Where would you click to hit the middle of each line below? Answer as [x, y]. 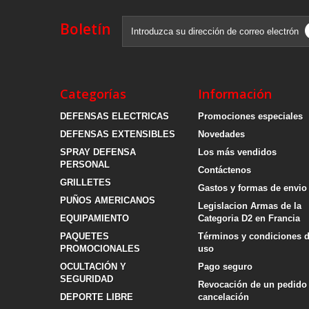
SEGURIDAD [87, 279]
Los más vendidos [237, 152]
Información [235, 94]
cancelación [223, 297]
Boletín [86, 29]
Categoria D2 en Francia [249, 219]
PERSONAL [85, 165]
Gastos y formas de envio [252, 188]
